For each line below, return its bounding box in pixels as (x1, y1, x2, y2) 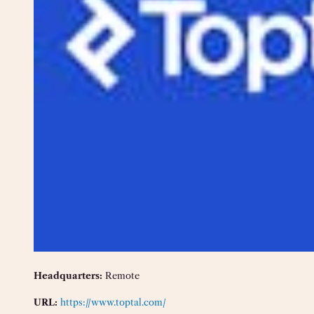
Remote (102, 270, 139, 282)
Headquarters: (34, 270, 102, 282)
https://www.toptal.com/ (60, 296, 166, 308)
